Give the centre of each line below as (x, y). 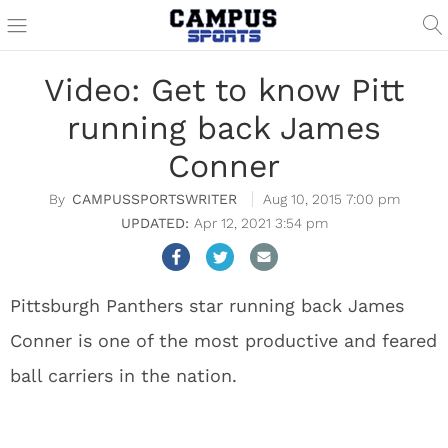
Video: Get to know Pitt (224, 90)
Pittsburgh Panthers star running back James (207, 305)
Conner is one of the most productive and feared (223, 340)
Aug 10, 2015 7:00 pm (331, 199)
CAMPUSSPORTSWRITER (154, 199)
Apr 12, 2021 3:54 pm (260, 223)
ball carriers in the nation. (123, 375)
